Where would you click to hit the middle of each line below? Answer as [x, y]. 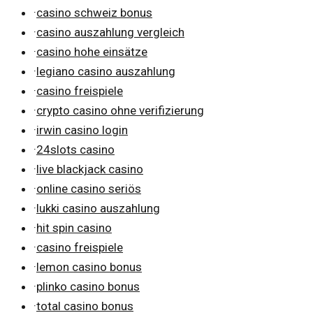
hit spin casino [74, 227]
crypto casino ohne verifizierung [120, 110]
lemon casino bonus [89, 267]
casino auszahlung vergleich [110, 32]
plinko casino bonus [88, 286]
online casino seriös [89, 188]
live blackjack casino [90, 169]
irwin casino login [82, 130]
